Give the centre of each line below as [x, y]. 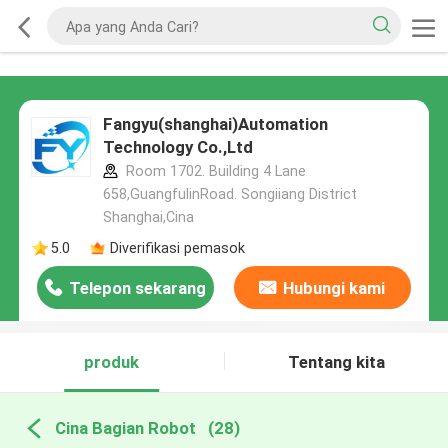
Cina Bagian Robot [125, 427]
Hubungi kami [334, 288]
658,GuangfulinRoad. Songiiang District [229, 194]
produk [112, 362]
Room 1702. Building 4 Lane [213, 171]
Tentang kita [336, 362]
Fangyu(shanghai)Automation [215, 124]
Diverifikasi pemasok [177, 247]
